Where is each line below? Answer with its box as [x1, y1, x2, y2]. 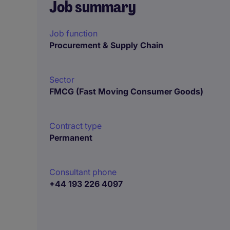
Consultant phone [49, 167, 117, 177]
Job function [49, 28, 98, 39]
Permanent [49, 132, 92, 143]
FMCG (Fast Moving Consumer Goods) [49, 86, 203, 97]
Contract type [49, 121, 102, 131]
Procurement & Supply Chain [49, 40, 163, 50]
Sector [49, 74, 74, 85]
